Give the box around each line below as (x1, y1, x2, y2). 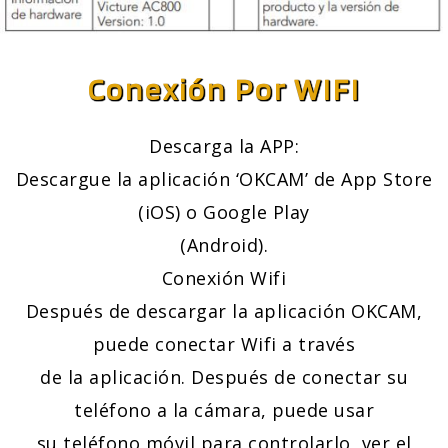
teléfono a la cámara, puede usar (74, 398, 374, 423)
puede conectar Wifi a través (93, 332, 355, 357)
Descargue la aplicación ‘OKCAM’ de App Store (15, 167, 433, 192)
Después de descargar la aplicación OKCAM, (25, 299, 423, 324)
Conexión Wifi (161, 266, 287, 291)
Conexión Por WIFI (87, 71, 361, 108)
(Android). (180, 233, 268, 258)
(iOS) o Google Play (138, 200, 310, 225)
